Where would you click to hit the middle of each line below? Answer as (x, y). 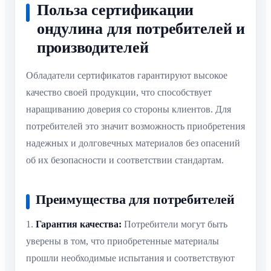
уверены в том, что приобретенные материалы (122, 241)
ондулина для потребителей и (141, 29)
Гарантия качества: (79, 224)
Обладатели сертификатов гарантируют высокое (127, 76)
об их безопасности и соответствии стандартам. (125, 160)
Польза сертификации (116, 10)
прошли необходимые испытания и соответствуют (130, 258)
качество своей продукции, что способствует (119, 93)
